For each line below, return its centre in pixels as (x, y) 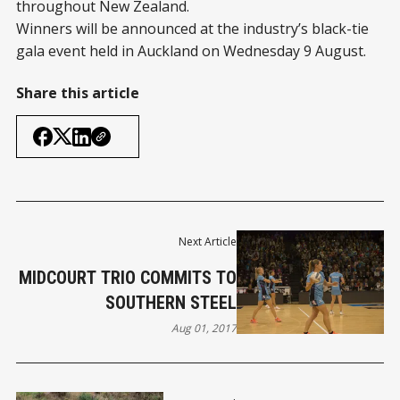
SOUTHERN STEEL (171, 303)
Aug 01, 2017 (204, 329)
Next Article (208, 242)
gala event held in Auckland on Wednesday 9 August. (191, 51)
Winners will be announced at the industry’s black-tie (192, 29)
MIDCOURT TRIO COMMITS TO (128, 278)
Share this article (78, 93)
